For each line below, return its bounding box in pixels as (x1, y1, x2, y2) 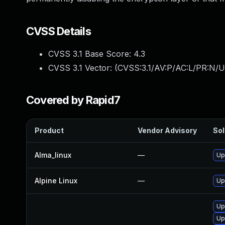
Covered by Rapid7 (26, 93, 121, 106)
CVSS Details (26, 25, 91, 38)
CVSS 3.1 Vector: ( (48, 63, 118, 73)
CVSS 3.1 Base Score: (48, 49, 134, 59)
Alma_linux (35, 151, 71, 159)
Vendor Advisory (138, 126, 197, 135)
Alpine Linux (35, 176, 77, 185)
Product (35, 126, 64, 135)
